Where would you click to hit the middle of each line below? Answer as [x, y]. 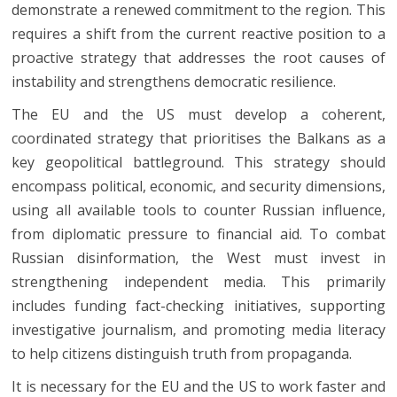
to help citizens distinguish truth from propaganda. [182, 354]
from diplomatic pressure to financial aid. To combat [198, 234]
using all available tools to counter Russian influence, [198, 210]
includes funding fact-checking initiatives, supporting [198, 306]
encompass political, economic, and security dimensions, [198, 187]
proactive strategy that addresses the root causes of [198, 58]
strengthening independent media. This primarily [198, 282]
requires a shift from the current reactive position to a [198, 34]
